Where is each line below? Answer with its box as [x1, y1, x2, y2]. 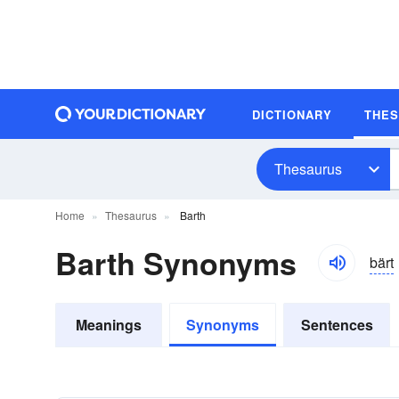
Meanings [76, 314, 142, 335]
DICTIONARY [252, 105, 332, 123]
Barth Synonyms [55, 241, 297, 284]
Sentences [300, 314, 373, 335]
